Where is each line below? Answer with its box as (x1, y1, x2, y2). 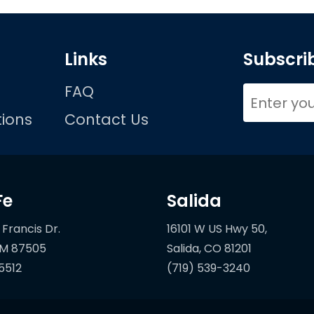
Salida (166, 189, 221, 213)
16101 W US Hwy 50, (166, 221, 267, 238)
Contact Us (64, 109, 149, 130)
